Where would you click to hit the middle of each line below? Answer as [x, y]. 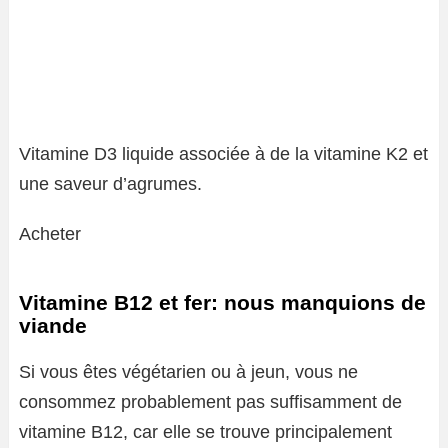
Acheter [50, 234]
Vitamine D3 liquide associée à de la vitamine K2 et [223, 154]
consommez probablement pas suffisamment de [210, 402]
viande [53, 325]
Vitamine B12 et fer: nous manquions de [222, 302]
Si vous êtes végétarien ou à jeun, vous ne [188, 372]
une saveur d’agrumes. [110, 184]
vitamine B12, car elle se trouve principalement [205, 432]
